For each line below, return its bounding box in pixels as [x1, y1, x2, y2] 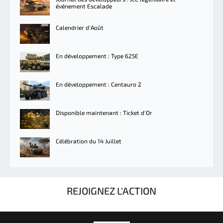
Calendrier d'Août [56, 23, 104, 31]
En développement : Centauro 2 [56, 80, 141, 88]
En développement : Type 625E [56, 52, 138, 59]
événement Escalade [56, 2, 112, 9]
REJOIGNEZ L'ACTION [67, 184, 156, 197]
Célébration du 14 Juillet [56, 137, 121, 144]
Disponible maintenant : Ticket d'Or [56, 109, 152, 116]
